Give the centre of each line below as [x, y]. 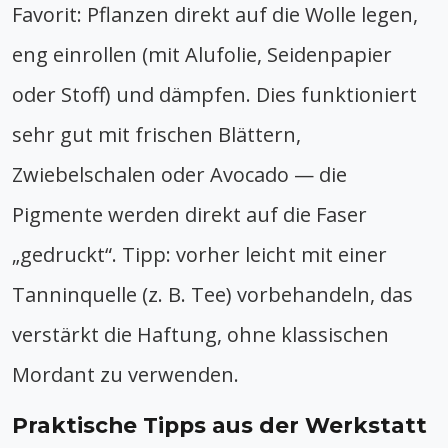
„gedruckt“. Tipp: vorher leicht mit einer [199, 254]
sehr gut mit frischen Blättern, [156, 134]
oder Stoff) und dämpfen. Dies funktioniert [214, 94]
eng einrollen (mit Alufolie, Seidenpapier [202, 54]
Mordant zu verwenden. [125, 374]
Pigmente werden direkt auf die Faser [189, 214]
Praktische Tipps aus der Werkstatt [219, 424]
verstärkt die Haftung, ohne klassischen [200, 334]
